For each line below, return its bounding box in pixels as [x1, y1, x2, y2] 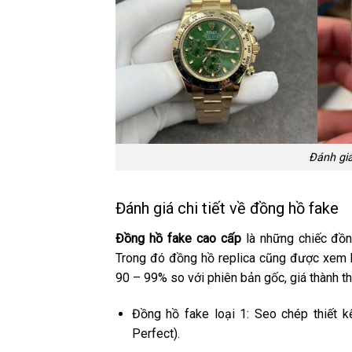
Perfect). [131, 326, 180, 342]
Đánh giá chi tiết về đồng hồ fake [115, 199, 339, 218]
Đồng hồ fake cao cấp [115, 231, 241, 247]
